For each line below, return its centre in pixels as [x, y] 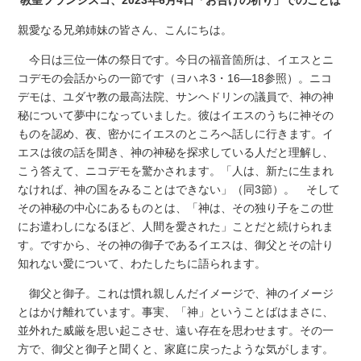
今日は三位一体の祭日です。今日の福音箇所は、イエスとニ [176, 59]
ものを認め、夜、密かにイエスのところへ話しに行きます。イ [176, 133]
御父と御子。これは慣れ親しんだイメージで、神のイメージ [176, 293]
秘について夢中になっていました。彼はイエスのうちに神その [176, 115]
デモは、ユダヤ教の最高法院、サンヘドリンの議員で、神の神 [176, 96]
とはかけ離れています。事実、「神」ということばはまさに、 [176, 311]
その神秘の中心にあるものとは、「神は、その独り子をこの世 [176, 207]
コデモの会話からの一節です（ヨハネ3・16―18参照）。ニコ [175, 78]
